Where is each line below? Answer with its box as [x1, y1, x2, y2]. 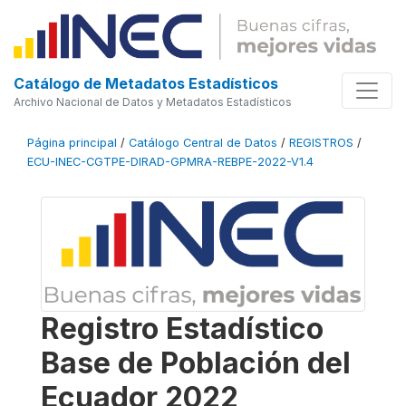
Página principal [27, 135, 117, 150]
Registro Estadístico [41, 311, 324, 347]
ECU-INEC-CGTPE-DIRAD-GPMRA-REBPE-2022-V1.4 [27, 154, 314, 169]
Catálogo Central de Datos [129, 135, 277, 150]
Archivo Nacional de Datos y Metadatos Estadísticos [14, 94, 292, 109]
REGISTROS [289, 135, 353, 150]
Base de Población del [41, 345, 351, 382]
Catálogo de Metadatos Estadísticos [14, 73, 278, 92]
